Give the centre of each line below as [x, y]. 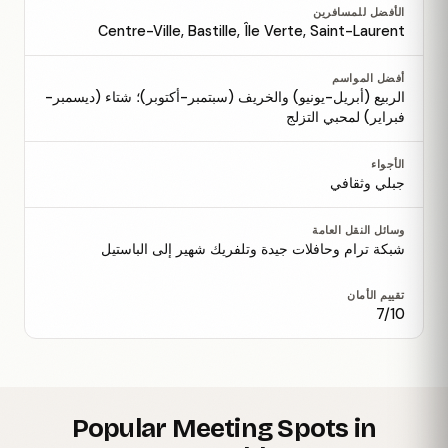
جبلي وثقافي [367, 183]
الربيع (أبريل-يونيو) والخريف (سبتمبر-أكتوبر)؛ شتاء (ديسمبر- [225, 97]
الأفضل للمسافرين [359, 12]
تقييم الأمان [376, 295]
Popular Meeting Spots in [224, 429]
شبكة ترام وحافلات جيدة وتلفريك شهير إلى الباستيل [253, 249]
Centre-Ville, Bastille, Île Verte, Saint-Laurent [251, 31]
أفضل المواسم [368, 78]
